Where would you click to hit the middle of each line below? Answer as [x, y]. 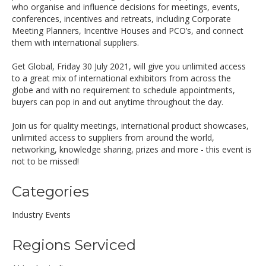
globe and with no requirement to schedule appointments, [123, 90]
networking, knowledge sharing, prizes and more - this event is [132, 149]
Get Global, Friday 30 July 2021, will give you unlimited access [129, 66]
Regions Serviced [74, 245]
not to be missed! [45, 161]
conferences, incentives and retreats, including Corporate [121, 19]
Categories [50, 191]
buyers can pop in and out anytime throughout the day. [118, 102]
